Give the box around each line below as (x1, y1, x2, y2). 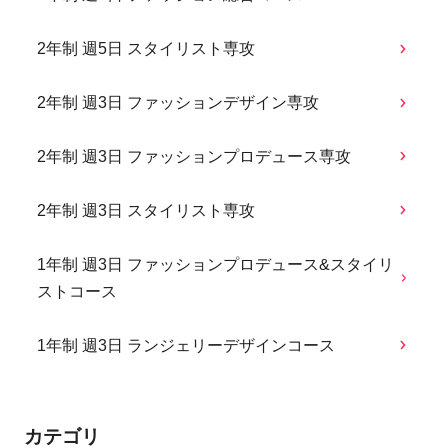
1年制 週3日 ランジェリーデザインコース (37, 336, 336, 354)
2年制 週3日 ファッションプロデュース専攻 (37, 147, 352, 165)
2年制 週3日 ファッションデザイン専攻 (37, 94, 320, 112)
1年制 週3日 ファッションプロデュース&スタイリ (37, 255, 395, 273)
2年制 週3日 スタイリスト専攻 (37, 201, 256, 219)
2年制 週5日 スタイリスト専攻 (37, 40, 256, 58)
